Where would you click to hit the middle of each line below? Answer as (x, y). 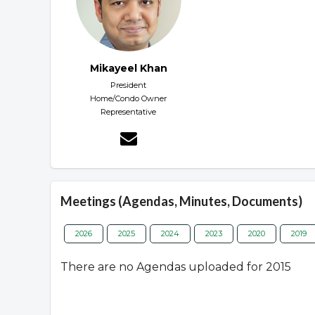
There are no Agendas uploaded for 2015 (176, 267)
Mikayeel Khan (128, 69)
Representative (128, 112)
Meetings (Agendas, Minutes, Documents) (181, 201)
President (128, 85)
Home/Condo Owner (128, 99)
